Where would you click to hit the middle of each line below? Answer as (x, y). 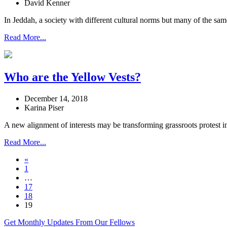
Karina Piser (44, 107)
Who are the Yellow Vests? (72, 77)
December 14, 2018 (56, 98)
